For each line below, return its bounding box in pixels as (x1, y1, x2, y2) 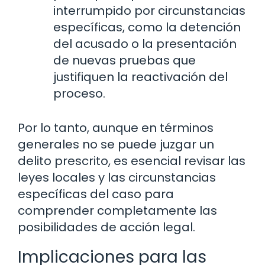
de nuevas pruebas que (53, 52, 196, 69)
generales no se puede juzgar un (18, 136, 214, 153)
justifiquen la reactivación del (53, 69, 228, 86)
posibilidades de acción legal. (18, 219, 195, 236)
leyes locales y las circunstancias (18, 169, 216, 186)
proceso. (53, 85, 105, 102)
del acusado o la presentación (53, 35, 237, 53)
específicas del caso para (18, 186, 174, 203)
